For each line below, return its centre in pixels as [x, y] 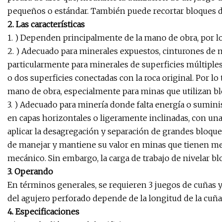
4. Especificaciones [43, 212]
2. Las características [46, 25]
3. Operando [30, 172]
